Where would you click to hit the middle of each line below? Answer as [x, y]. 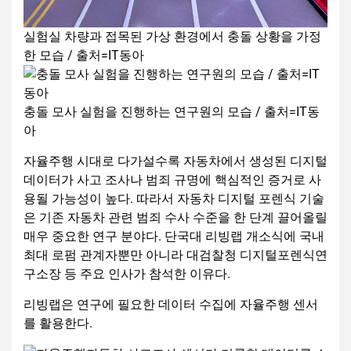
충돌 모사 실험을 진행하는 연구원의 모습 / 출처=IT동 [172, 112]
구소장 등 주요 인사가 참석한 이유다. [127, 274]
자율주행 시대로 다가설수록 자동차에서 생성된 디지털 [175, 161]
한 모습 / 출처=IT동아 [84, 56]
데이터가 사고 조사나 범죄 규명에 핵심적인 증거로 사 [172, 180]
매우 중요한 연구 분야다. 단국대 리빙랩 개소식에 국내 [174, 237]
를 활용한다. [58, 324]
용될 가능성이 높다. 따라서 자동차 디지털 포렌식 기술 [174, 199]
